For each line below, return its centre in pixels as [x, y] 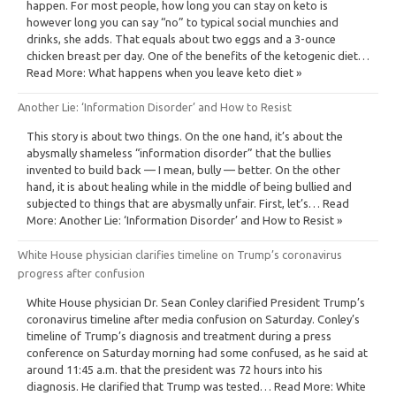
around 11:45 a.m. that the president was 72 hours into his [175, 369]
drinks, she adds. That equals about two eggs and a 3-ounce [181, 38]
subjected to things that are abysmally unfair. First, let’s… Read [188, 203]
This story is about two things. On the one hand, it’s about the [185, 136]
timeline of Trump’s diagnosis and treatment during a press [179, 335]
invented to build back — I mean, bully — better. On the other [183, 169]
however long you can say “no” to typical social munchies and [183, 22]
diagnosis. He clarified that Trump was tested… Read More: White [196, 386]
